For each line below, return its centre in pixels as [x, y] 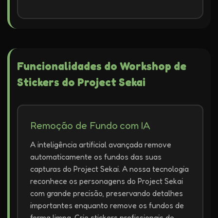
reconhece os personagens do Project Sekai [107, 181]
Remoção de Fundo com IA [90, 125]
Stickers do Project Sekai [81, 82]
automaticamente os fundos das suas [96, 157]
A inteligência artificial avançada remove [101, 145]
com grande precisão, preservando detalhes [107, 193]
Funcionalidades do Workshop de [102, 66]
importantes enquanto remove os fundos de [107, 205]
